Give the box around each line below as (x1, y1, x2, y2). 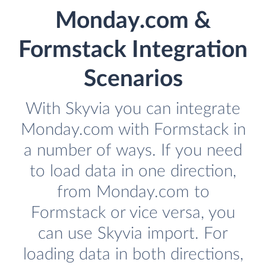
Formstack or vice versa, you (31, 204, 235, 222)
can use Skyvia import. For (38, 225, 228, 243)
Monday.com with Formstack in (20, 121, 246, 139)
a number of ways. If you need (24, 142, 242, 160)
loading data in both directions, (23, 246, 243, 264)
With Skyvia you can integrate (26, 100, 240, 118)
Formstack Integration (18, 39, 248, 62)
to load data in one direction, (30, 163, 236, 180)
